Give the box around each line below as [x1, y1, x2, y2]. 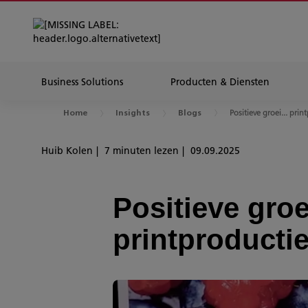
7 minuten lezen [104, 144, 179, 157]
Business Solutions [41, 76, 123, 88]
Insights [115, 109, 150, 118]
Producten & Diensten [170, 76, 269, 88]
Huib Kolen [41, 144, 93, 157]
